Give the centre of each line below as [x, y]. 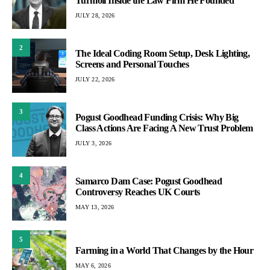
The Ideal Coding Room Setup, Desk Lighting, [163, 53]
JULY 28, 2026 [95, 15]
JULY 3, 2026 [93, 143]
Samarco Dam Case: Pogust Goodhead [149, 181]
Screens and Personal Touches [132, 64]
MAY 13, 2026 [95, 207]
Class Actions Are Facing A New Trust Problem [164, 128]
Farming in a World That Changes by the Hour [165, 250]
